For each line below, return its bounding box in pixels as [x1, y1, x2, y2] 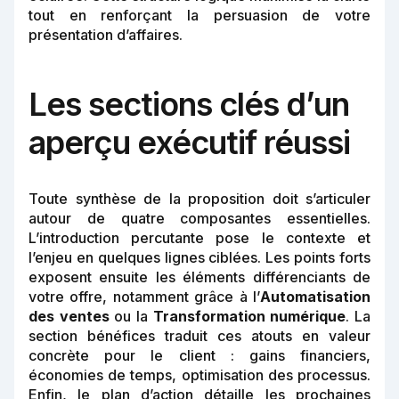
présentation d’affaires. [28, 26, 183, 45]
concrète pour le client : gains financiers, [28, 346, 370, 365]
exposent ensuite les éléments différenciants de [28, 268, 370, 287]
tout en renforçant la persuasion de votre [28, 6, 370, 25]
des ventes [28, 307, 110, 326]
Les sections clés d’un [28, 85, 349, 125]
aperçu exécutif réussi [28, 123, 350, 163]
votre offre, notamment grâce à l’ [28, 288, 260, 306]
